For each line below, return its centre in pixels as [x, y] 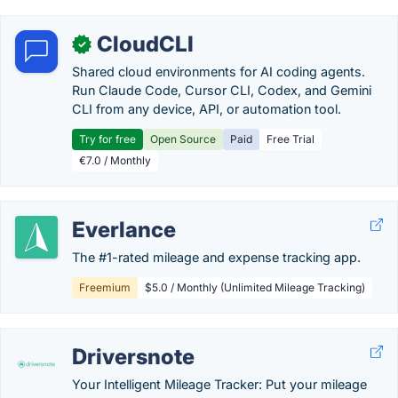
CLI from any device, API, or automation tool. [207, 109]
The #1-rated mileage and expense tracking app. [216, 257]
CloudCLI [145, 44]
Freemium [105, 287]
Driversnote [133, 357]
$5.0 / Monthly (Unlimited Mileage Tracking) [255, 287]
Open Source [183, 139]
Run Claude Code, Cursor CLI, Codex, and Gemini [222, 90]
